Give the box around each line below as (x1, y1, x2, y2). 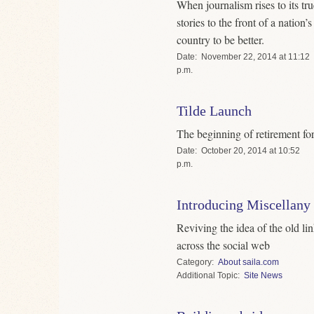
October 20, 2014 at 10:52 (201, 146, 300, 156)
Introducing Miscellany (177, 197, 310, 213)
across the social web (177, 238, 270, 253)
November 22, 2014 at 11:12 (201, 52, 310, 62)
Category (177, 257, 212, 268)
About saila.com (218, 257, 279, 268)
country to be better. (177, 32, 264, 47)
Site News (244, 271, 282, 281)
